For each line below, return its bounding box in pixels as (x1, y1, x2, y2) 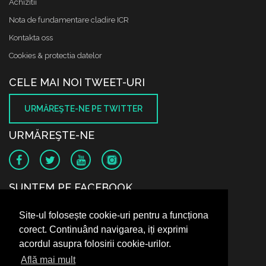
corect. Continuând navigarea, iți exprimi (19, 224, 188, 235)
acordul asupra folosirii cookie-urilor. (19, 239, 171, 249)
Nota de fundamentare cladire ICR (9, 15, 129, 24)
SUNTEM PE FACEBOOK (9, 181, 132, 194)
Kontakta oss (9, 33, 53, 42)
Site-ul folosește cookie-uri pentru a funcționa (19, 210, 208, 221)
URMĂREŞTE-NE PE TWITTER (24, 104, 142, 113)
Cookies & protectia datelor (9, 51, 102, 60)
